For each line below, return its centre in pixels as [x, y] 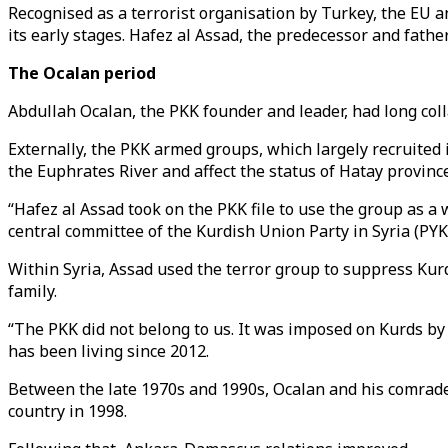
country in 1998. [67, 411]
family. [34, 291]
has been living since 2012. [110, 351]
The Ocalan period [82, 73]
